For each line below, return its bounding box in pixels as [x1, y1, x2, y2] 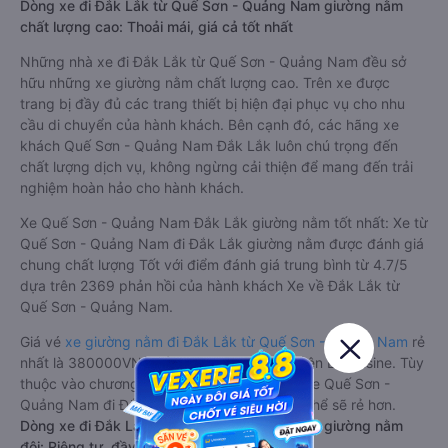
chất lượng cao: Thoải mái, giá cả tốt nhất [20, 18, 293, 35]
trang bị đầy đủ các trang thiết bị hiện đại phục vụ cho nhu [20, 95, 405, 112]
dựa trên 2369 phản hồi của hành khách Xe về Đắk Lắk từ [20, 277, 400, 294]
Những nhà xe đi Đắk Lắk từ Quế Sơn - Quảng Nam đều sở [20, 53, 406, 70]
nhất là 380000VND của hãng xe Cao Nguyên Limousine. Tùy [20, 354, 424, 371]
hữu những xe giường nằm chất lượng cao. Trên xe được [20, 74, 390, 91]
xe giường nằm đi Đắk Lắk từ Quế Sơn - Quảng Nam [65, 333, 412, 350]
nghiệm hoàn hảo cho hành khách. [20, 179, 244, 196]
